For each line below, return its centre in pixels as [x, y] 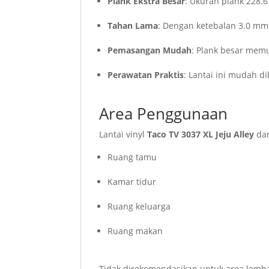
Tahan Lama [133, 26]
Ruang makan [135, 231]
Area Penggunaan [164, 114]
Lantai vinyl [123, 134]
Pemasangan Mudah [150, 50]
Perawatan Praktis [146, 75]
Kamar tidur [132, 182]
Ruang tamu [132, 157]
